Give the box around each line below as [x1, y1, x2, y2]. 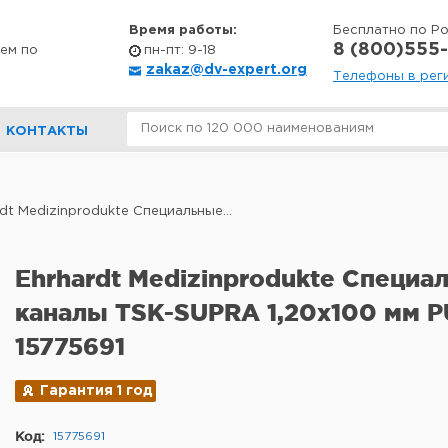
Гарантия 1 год [40, 385, 153, 397]
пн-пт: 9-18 [144, 45, 216, 56]
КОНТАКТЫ [6, 126, 88, 137]
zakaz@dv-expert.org [146, 64, 307, 76]
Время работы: [129, 25, 237, 36]
